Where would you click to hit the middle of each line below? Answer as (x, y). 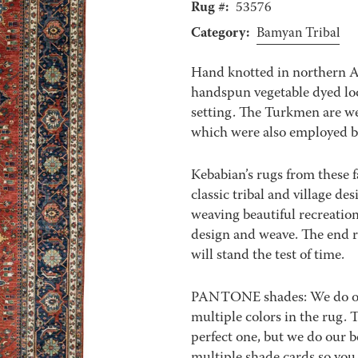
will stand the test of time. (267, 256)
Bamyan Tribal (298, 34)
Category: (220, 34)
